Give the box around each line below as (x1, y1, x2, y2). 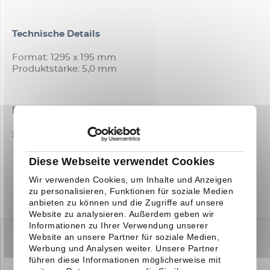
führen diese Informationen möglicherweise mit (29, 254, 221, 265)
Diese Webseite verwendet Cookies (29, 155, 216, 168)
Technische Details (12, 30, 100, 39)
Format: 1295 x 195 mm (12, 53, 116, 63)
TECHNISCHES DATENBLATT (20, 131, 146, 139)
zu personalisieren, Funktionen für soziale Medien (29, 186, 234, 196)
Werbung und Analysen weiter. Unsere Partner (29, 243, 219, 253)
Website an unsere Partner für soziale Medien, (29, 231, 220, 242)
